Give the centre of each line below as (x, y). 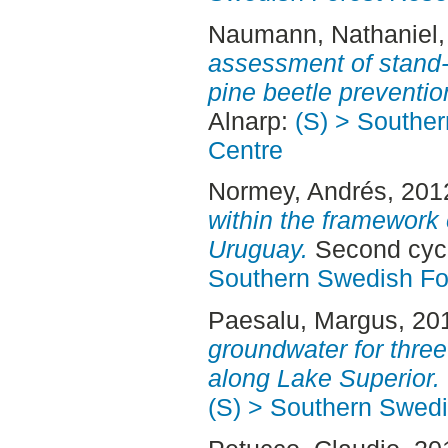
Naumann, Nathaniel (322, 33)
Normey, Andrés (297, 191)
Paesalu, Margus (302, 320)
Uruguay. (257, 249)
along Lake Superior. (323, 378)
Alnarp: (251, 120)
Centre (245, 149)
